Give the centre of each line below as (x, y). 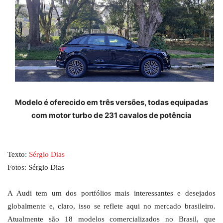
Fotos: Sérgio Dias (36, 167)
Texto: (18, 155)
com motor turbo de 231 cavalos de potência (111, 115)
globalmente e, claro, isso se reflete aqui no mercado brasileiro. (111, 206)
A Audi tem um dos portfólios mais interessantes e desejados (111, 193)
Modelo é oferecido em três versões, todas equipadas (111, 103)
